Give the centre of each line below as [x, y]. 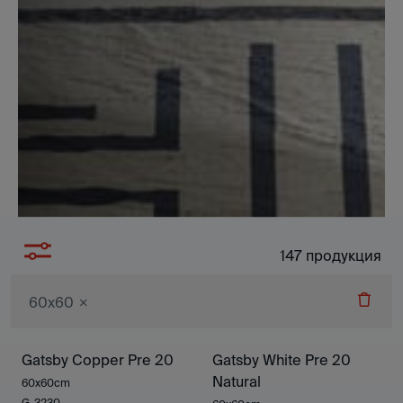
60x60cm [46, 383]
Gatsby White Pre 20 [282, 361]
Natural [237, 382]
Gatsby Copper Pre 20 [98, 361]
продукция [342, 256]
